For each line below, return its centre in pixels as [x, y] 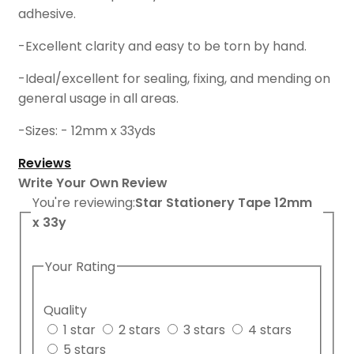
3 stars [204, 330]
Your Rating [80, 266]
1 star [79, 330]
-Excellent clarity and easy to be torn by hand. [162, 47]
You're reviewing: [84, 203]
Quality [65, 311]
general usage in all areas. [98, 99]
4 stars [270, 330]
